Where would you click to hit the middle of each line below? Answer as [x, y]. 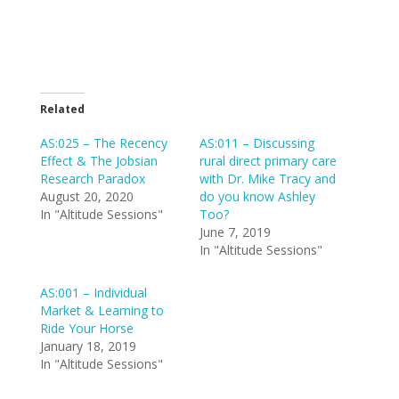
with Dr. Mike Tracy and [267, 179]
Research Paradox [92, 179]
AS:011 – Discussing [256, 143]
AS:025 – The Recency [103, 143]
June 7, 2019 [235, 232]
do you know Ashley [257, 196]
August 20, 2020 [86, 196]
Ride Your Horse [86, 328]
